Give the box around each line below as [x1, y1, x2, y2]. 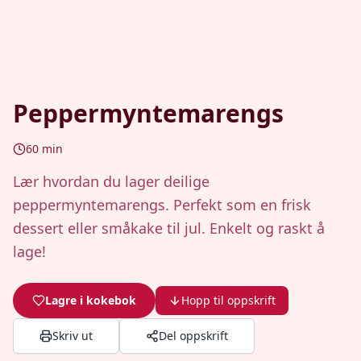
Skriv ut [52, 328, 93, 343]
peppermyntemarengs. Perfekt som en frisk [13, 195, 311, 214]
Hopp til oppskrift [181, 293, 276, 308]
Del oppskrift [159, 328, 228, 343]
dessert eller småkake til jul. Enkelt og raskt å [13, 218, 325, 238]
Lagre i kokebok [45, 293, 136, 308]
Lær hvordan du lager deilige [13, 172, 210, 191]
